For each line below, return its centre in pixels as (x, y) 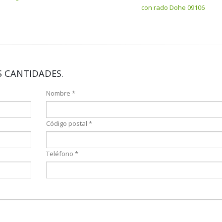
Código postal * (69, 123)
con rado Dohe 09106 (173, 7)
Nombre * (60, 93)
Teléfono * (62, 154)
